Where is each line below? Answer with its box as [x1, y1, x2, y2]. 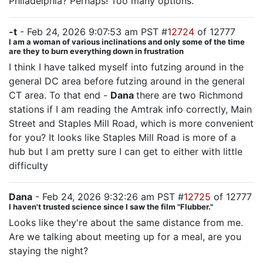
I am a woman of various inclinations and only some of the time [9, 37, 245, 46]
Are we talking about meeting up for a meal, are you [9, 231, 241, 242]
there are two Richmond [136, 89, 243, 101]
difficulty [9, 160, 48, 171]
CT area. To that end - [9, 89, 110, 101]
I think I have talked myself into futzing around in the [9, 61, 244, 73]
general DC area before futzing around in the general [9, 75, 245, 87]
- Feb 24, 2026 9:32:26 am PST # [32, 191, 184, 203]
